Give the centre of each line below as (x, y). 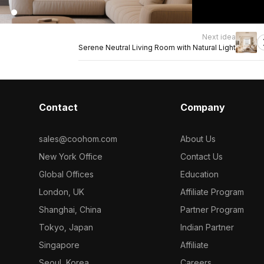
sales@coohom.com (78, 139)
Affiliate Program (212, 192)
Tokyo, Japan (66, 227)
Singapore (59, 245)
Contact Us (202, 156)
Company (203, 107)
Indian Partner (207, 227)
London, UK (61, 192)
